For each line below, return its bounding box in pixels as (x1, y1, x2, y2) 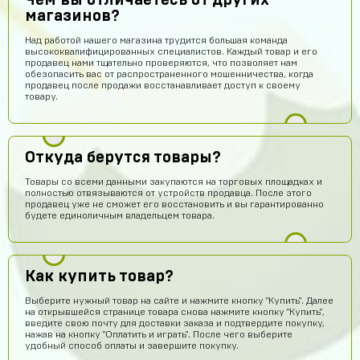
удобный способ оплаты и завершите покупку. (25, 341, 239, 350)
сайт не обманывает (66, 317, 157, 326)
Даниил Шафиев (55, 296, 123, 304)
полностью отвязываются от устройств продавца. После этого (25, 188, 312, 198)
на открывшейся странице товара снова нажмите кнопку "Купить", (25, 307, 325, 317)
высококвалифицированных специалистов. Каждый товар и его (25, 47, 317, 56)
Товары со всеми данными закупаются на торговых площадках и (25, 177, 322, 186)
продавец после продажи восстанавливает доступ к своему (25, 80, 301, 90)
